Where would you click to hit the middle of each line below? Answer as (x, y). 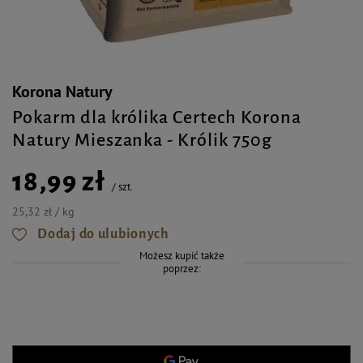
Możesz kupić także (181, 256)
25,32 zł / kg (43, 211)
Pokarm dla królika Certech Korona (157, 117)
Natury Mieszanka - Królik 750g (142, 140)
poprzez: (181, 269)
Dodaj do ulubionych (103, 234)
